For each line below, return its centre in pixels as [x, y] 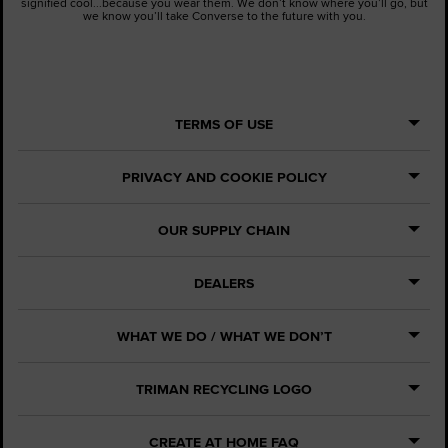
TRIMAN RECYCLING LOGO [224, 388]
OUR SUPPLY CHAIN [224, 229]
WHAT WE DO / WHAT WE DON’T [224, 335]
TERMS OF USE [224, 123]
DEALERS [224, 282]
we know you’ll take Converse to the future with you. [224, 15]
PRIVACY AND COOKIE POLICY [224, 176]
